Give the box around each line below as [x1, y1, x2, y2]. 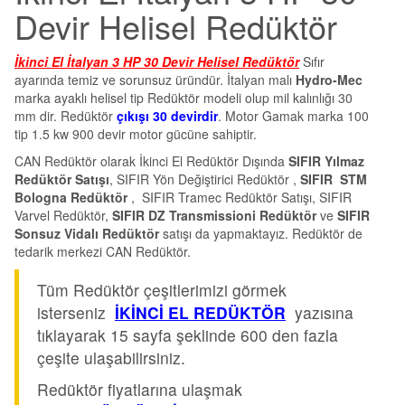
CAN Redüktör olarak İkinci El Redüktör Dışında [14, 151, 288, 170]
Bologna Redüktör [14, 187, 127, 206]
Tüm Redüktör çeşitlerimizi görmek [37, 278, 287, 301]
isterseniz [37, 300, 115, 324]
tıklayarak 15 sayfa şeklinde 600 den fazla [37, 323, 338, 346]
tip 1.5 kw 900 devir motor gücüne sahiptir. [14, 124, 257, 143]
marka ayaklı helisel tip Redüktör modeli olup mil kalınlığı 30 [14, 88, 353, 107]
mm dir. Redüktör [14, 106, 117, 125]
